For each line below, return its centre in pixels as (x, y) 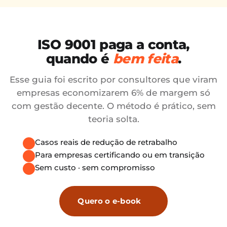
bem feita (145, 59)
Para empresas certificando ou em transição (120, 155)
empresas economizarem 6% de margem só (113, 93)
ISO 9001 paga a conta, (113, 45)
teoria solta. (113, 119)
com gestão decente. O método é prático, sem (113, 106)
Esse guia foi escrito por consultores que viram (113, 80)
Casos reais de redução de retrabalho (106, 142)
